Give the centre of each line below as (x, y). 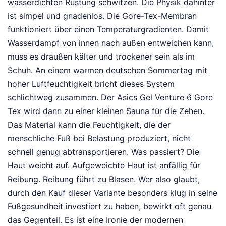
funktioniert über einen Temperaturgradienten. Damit (108, 29)
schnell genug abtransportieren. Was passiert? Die (103, 152)
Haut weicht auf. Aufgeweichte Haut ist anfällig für (104, 165)
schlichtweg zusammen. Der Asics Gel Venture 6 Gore (110, 97)
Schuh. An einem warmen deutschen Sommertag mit (107, 70)
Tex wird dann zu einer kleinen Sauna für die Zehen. (106, 111)
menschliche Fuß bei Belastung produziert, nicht (99, 138)
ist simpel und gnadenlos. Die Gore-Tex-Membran (102, 15)
